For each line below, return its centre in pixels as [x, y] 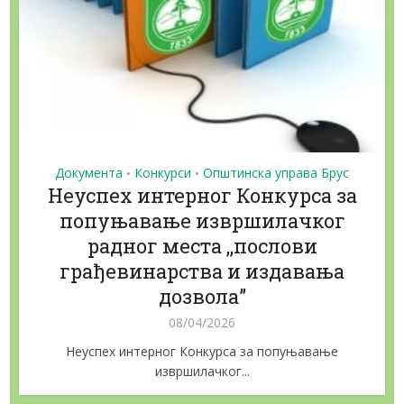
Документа [89, 172]
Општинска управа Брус [276, 172]
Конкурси [163, 172]
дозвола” [202, 296]
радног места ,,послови [202, 245]
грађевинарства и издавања [202, 271]
